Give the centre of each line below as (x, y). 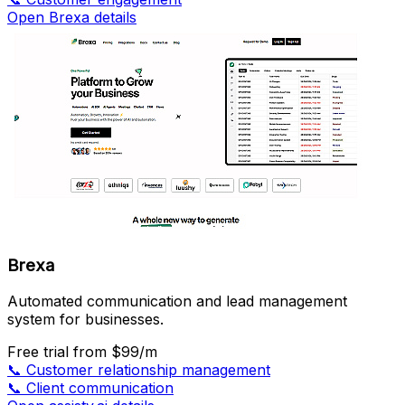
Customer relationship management (148, 370)
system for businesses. (85, 320)
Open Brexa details (72, 17)
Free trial (40, 352)
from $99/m (115, 352)
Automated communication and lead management (177, 301)
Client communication (100, 388)
